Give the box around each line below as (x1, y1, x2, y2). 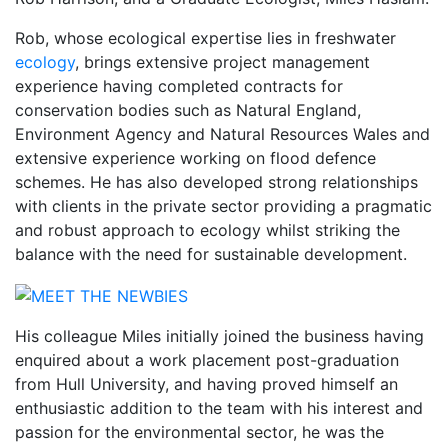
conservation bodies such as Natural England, (15, 100, 361, 121)
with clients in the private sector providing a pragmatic (15, 196, 432, 217)
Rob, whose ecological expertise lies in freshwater (15, 28, 396, 49)
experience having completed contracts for (15, 76, 343, 97)
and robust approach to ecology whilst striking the (15, 220, 400, 241)
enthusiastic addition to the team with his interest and (15, 398, 423, 418)
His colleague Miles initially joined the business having (15, 326, 424, 346)
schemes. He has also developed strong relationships (15, 172, 418, 193)
